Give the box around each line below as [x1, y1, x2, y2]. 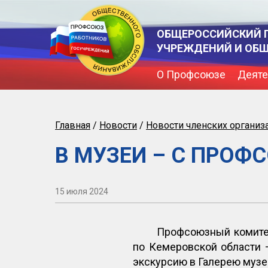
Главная [55, 120, 90, 131]
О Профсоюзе [157, 68, 226, 81]
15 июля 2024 [55, 187, 108, 196]
